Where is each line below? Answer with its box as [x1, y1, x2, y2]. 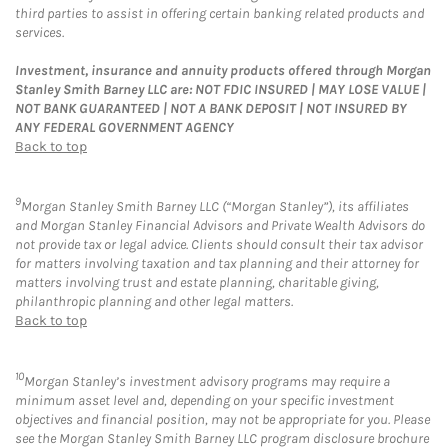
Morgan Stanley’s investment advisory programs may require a [24, 372, 390, 390]
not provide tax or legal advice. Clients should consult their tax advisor [15, 236, 423, 254]
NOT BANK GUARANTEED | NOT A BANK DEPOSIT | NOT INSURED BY [15, 99, 407, 117]
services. [15, 23, 64, 41]
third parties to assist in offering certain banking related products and [15, 4, 424, 22]
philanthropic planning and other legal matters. [15, 293, 293, 311]
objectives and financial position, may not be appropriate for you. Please [15, 410, 430, 428]
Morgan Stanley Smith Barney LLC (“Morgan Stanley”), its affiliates [21, 198, 409, 216]
